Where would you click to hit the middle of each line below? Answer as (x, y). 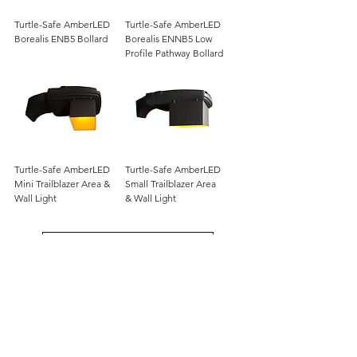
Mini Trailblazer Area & (62, 184)
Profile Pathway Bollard (174, 53)
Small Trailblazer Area (171, 184)
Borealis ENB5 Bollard (61, 39)
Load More (127, 249)
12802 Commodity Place (125, 344)
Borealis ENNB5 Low (169, 39)
